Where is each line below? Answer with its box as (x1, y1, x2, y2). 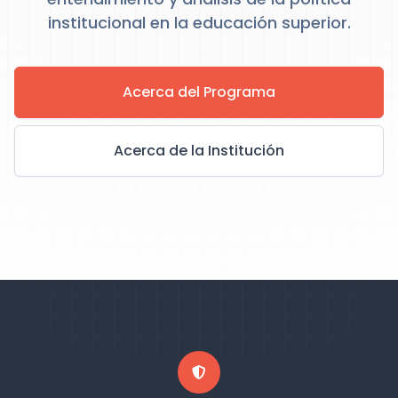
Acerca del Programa (123, 82, 275, 102)
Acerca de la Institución (114, 140, 284, 161)
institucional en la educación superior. (47, 12, 351, 34)
